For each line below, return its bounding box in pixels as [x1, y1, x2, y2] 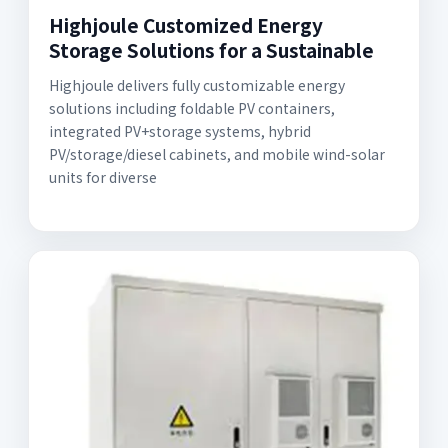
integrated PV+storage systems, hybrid [49, 121, 311, 141]
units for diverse [49, 167, 157, 187]
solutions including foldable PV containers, [49, 98, 335, 118]
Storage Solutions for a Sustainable [49, 36, 374, 63]
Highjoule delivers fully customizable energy [49, 75, 345, 95]
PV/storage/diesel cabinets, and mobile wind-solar [49, 144, 385, 164]
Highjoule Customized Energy [49, 11, 323, 38]
